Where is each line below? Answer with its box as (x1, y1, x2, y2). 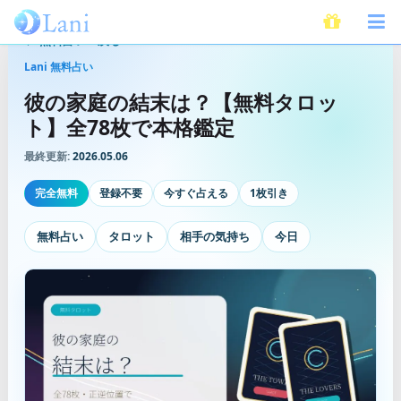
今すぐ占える (164, 185, 228, 201)
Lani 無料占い (24, 58, 93, 74)
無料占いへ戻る (39, 31, 121, 48)
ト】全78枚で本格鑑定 (24, 113, 235, 142)
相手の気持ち (180, 228, 250, 245)
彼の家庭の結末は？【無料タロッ (24, 88, 338, 117)
